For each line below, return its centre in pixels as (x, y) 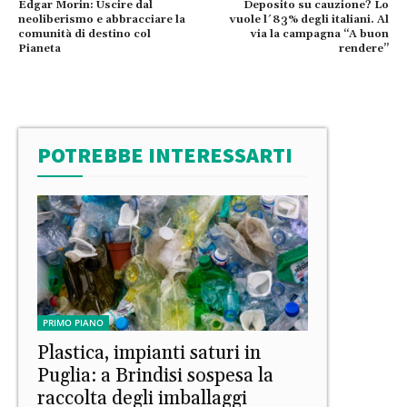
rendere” (363, 48)
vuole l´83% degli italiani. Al (309, 19)
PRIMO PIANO (73, 322)
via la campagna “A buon (319, 34)
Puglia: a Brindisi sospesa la (155, 376)
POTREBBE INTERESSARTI (165, 154)
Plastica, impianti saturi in (149, 353)
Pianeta (40, 48)
